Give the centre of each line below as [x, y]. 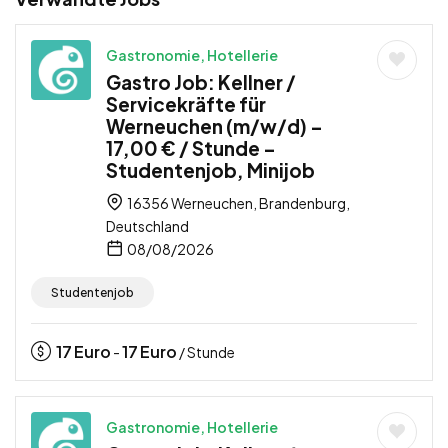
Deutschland [147, 226]
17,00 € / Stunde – [191, 148]
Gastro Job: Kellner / [201, 82]
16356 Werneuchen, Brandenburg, [237, 203]
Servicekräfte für [186, 104]
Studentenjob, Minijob [210, 170]
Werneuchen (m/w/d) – [214, 126]
